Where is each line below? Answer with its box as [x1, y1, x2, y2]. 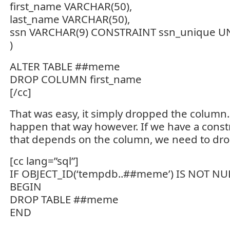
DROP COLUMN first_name [10, 72, 142, 86]
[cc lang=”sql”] [10, 154, 79, 168]
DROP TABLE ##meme [10, 192, 119, 206]
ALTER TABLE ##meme [10, 59, 120, 73]
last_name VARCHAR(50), [10, 12, 130, 26]
